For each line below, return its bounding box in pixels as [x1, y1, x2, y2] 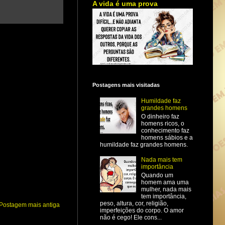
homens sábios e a [141, 134, 193, 141]
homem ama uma [141, 178, 189, 186]
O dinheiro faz [141, 113, 179, 120]
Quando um [141, 171, 173, 179]
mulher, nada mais [141, 185, 191, 193]
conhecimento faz [141, 127, 189, 134]
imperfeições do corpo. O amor [100, 206, 184, 214]
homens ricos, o [141, 120, 184, 127]
